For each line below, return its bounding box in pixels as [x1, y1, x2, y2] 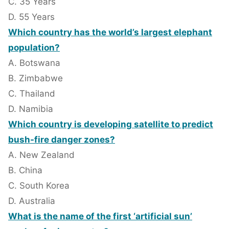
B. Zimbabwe [8, 73, 63, 84]
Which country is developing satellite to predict [8, 119, 213, 130]
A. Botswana [8, 58, 60, 68]
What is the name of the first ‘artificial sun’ [8, 211, 192, 222]
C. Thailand [8, 88, 55, 99]
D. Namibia [8, 104, 53, 114]
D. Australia [8, 196, 55, 207]
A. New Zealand [8, 150, 75, 161]
